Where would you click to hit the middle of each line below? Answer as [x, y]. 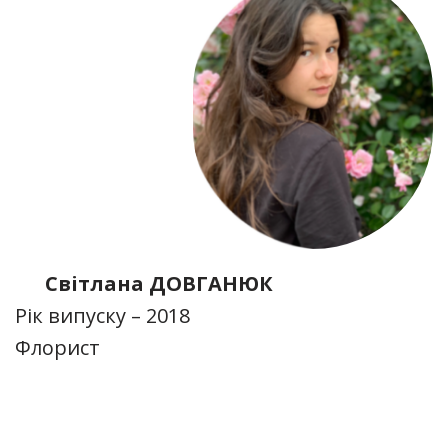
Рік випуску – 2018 [102, 315]
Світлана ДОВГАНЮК [159, 283]
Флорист [57, 347]
